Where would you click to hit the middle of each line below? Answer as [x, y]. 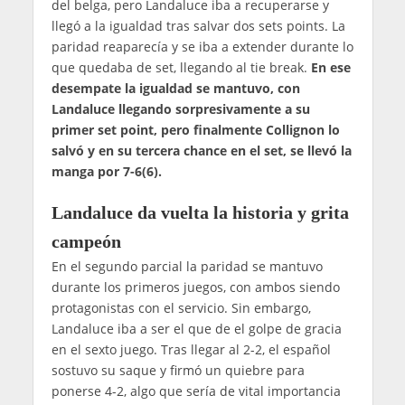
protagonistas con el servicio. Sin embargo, [181, 308]
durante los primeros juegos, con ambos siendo [195, 287]
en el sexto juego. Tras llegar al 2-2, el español [191, 350]
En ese [330, 68]
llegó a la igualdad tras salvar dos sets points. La [198, 26]
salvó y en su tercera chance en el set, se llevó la [201, 151]
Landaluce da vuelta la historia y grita [200, 213]
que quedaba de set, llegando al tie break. [181, 68]
